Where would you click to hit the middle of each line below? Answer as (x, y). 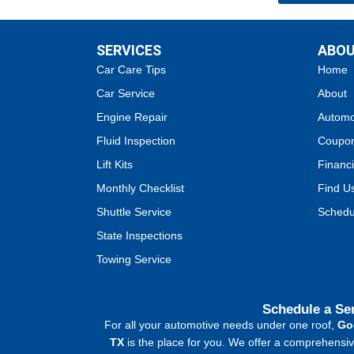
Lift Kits (115, 165)
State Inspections (139, 236)
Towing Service (134, 260)
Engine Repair (132, 117)
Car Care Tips (131, 70)
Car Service (126, 94)
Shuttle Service (134, 212)
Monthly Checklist (140, 188)
